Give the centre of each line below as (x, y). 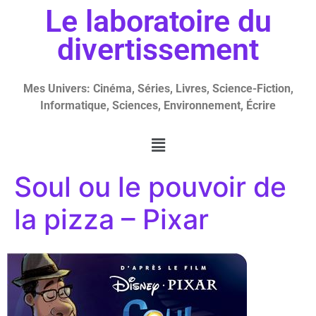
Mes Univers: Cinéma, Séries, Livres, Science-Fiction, (158, 89)
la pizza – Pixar (111, 219)
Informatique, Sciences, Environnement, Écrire (158, 106)
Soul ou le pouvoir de (150, 187)
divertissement (158, 50)
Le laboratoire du (158, 22)
